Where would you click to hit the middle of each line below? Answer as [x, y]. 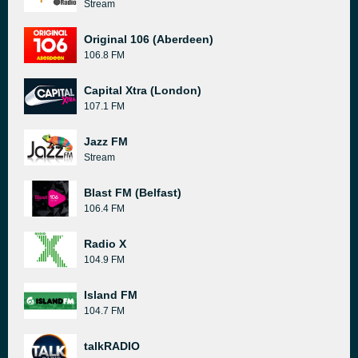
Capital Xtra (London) [143, 90]
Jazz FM [106, 141]
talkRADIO [112, 346]
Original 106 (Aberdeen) [149, 39]
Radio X [105, 244]
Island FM [111, 295]
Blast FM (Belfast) [133, 193]
